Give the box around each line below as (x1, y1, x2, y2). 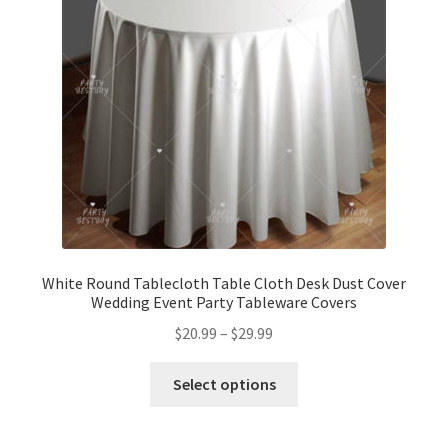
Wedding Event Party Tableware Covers (91, 292, 357, 313)
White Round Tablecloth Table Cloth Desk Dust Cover (42, 273, 406, 294)
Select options (172, 373, 276, 394)
